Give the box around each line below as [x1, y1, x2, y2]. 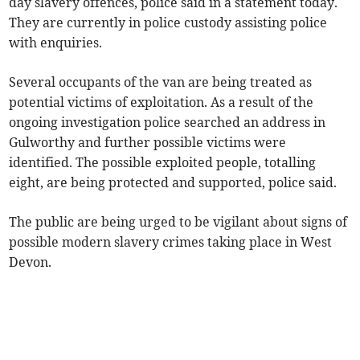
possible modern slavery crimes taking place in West [9, 233, 333, 250]
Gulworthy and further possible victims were [9, 133, 287, 150]
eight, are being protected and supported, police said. [9, 174, 337, 190]
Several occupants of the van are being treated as [9, 73, 313, 90]
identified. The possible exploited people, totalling [9, 153, 317, 170]
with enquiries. [9, 34, 103, 51]
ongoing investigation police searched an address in [9, 113, 326, 130]
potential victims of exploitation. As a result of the [9, 93, 314, 110]
